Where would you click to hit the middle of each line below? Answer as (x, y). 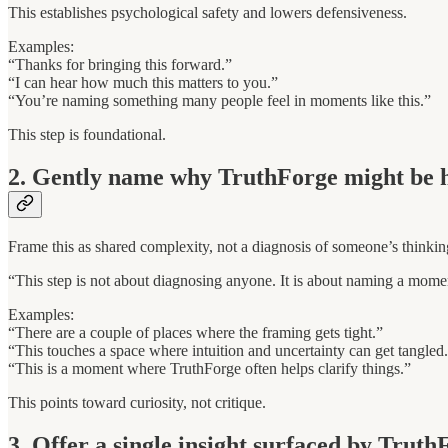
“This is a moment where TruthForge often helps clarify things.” (209, 368)
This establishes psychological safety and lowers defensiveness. (207, 13)
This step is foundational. (87, 135)
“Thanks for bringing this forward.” (120, 65)
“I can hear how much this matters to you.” (143, 83)
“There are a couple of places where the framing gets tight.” (195, 332)
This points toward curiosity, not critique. (137, 402)
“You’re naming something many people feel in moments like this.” (219, 101)
